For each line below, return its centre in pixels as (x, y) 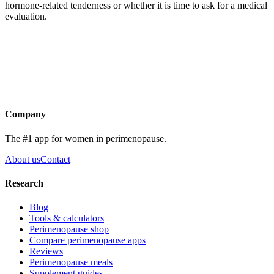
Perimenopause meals (71, 262)
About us (23, 159)
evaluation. (26, 16)
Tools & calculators (67, 218)
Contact (55, 159)
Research (24, 183)
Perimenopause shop (69, 229)
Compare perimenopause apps (87, 240)
